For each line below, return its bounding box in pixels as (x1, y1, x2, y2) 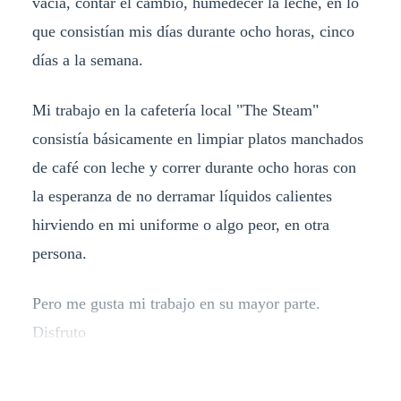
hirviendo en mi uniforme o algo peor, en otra (31, 216, 329, 235)
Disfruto (31, 323, 86, 342)
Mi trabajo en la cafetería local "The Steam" (31, 101, 319, 120)
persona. (31, 244, 87, 263)
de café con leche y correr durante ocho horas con (31, 158, 356, 177)
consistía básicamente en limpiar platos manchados (31, 130, 363, 149)
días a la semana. (31, 51, 143, 70)
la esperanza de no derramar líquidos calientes (31, 187, 332, 206)
